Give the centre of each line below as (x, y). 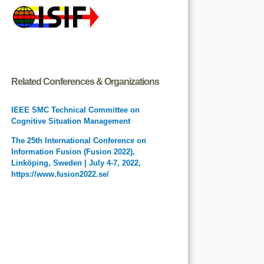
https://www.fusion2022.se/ (60, 174)
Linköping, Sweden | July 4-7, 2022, (76, 163)
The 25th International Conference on (78, 140)
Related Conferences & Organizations (85, 81)
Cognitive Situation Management (70, 121)
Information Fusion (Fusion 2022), (73, 151)
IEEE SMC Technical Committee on (75, 110)
